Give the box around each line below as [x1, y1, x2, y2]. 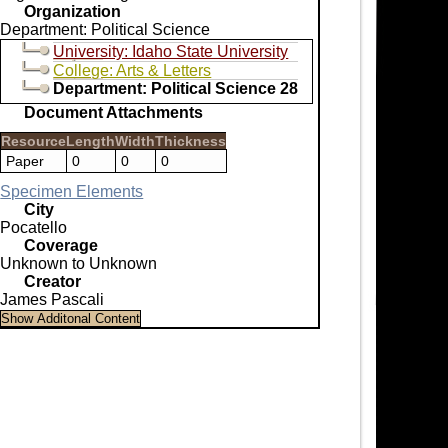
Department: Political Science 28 [53, 79, 299, 97]
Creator [24, 272, 82, 290]
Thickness [155, 132, 227, 149]
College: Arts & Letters [53, 61, 212, 79]
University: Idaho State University [53, 42, 289, 60]
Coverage [24, 236, 99, 254]
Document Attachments [24, 103, 204, 121]
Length [66, 132, 116, 149]
